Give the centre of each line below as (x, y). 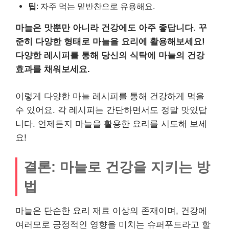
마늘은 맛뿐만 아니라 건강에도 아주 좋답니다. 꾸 (111, 28)
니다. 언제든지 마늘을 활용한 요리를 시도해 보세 (111, 124)
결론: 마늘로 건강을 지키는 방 (117, 167)
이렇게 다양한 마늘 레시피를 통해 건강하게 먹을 (110, 96)
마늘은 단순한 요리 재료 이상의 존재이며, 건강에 (111, 211)
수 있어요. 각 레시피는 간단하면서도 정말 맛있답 (111, 110)
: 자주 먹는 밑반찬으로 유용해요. (96, 6)
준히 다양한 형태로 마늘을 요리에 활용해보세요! (110, 42)
